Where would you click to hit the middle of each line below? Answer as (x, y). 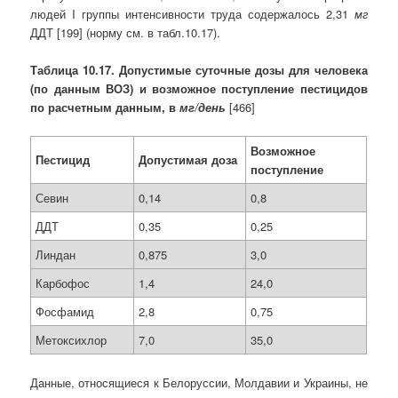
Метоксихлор (72, 339)
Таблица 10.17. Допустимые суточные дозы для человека (199, 70)
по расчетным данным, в (105, 107)
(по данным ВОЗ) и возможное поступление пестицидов (199, 89)
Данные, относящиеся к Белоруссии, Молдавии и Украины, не (199, 382)
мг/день (205, 107)
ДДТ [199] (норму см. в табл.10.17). (126, 33)
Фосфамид (65, 311)
